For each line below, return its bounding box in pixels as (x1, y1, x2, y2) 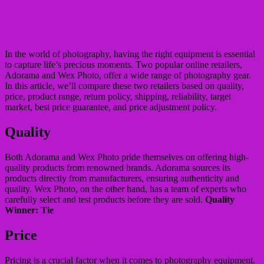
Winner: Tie (5, 204, 54, 215)
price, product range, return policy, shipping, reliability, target (5, 91, 231, 101)
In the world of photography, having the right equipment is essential (5, 48, 255, 59)
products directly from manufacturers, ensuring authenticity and (5, 173, 239, 183)
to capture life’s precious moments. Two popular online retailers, (5, 59, 242, 70)
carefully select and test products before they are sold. (5, 194, 205, 204)
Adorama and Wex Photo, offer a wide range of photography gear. (5, 70, 251, 80)
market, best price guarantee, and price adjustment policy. (5, 101, 217, 112)
